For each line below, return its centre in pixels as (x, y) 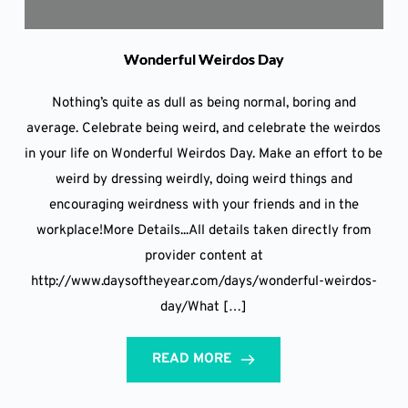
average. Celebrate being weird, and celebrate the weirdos (204, 128)
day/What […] (204, 307)
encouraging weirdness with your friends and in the (204, 205)
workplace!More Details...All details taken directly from (204, 230)
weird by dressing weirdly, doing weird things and (204, 179)
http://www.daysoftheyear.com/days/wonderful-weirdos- (204, 281)
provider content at (204, 256)
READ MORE (192, 359)
